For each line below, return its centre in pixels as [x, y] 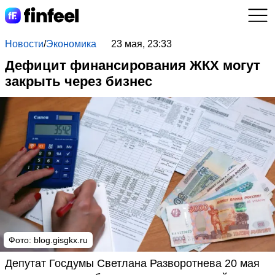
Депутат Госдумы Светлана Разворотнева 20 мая [132, 263]
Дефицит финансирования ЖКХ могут [133, 65]
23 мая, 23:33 [141, 44]
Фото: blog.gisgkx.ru [48, 240]
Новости [24, 44]
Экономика [71, 44]
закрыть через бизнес [79, 81]
